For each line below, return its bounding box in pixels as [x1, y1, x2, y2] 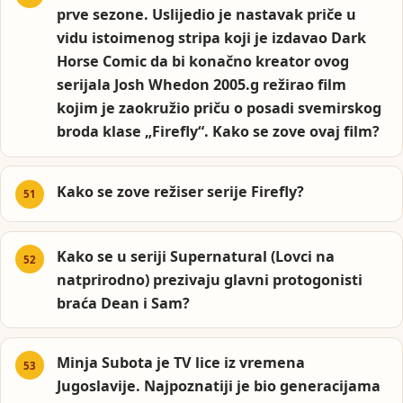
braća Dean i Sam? [57, 293, 191, 314]
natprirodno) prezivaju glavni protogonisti [57, 270, 363, 291]
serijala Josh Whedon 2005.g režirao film [57, 75, 347, 95]
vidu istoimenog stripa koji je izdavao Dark [57, 28, 367, 49]
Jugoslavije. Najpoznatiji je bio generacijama [57, 376, 381, 397]
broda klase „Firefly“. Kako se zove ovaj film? [57, 121, 381, 142]
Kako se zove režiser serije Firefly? [57, 181, 305, 201]
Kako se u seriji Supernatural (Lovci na [57, 246, 336, 267]
